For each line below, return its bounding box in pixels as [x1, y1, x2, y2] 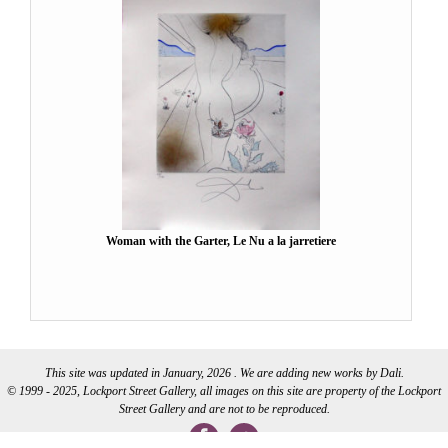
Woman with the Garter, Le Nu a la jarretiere [106, 234, 336, 248]
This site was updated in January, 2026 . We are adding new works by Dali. [44, 366, 404, 380]
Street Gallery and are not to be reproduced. [118, 402, 330, 416]
